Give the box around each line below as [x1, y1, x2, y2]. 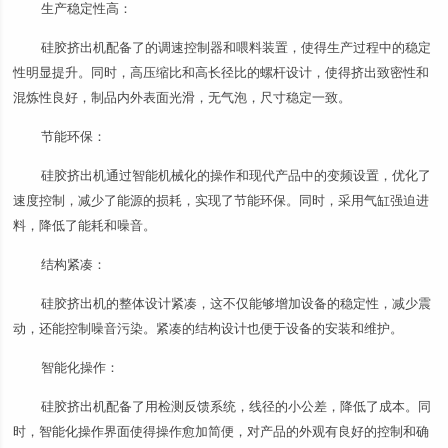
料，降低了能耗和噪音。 [13, 218, 157, 233]
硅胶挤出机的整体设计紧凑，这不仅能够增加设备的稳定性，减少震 [41, 296, 432, 311]
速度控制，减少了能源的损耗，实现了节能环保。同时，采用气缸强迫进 [13, 193, 430, 208]
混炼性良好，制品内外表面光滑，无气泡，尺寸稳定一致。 [13, 90, 352, 105]
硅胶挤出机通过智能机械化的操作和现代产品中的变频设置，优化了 [41, 168, 432, 183]
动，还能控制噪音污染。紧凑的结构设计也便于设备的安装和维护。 [13, 321, 404, 336]
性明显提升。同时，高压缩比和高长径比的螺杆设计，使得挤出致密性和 [13, 65, 430, 80]
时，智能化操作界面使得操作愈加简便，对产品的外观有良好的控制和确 [13, 424, 430, 439]
